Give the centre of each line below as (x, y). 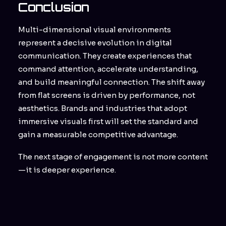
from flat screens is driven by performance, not (107, 95)
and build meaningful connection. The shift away (111, 82)
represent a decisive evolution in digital (95, 43)
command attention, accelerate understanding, (108, 69)
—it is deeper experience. (67, 170)
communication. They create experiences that (105, 56)
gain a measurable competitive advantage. (98, 134)
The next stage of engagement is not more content (113, 157)
